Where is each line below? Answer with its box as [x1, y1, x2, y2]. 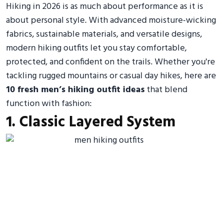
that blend [145, 83, 187, 97]
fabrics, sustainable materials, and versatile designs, [6, 27, 202, 42]
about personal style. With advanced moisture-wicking [6, 13, 216, 28]
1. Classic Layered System [6, 111, 175, 134]
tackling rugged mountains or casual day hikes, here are [6, 69, 216, 83]
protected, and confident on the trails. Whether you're [6, 55, 215, 69]
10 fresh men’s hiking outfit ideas [6, 83, 145, 97]
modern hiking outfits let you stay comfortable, [6, 41, 187, 55]
